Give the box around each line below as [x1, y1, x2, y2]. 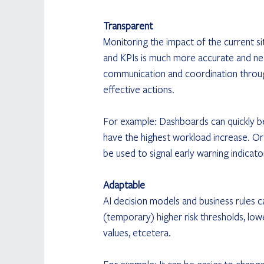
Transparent [103, 18, 153, 32]
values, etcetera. [103, 225, 171, 239]
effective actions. [103, 82, 174, 96]
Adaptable [103, 177, 145, 192]
